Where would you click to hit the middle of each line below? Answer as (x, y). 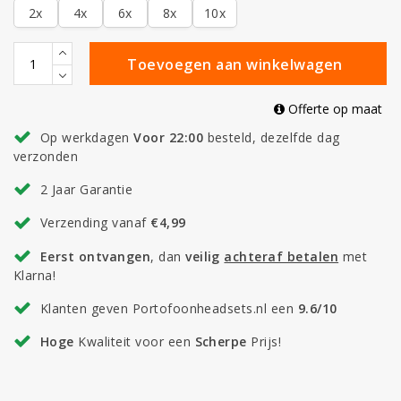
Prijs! (264, 341)
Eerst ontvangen (95, 256)
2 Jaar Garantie (86, 189)
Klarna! (35, 275)
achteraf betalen (282, 256)
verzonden (46, 157)
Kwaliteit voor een (134, 341)
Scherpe (221, 341)
